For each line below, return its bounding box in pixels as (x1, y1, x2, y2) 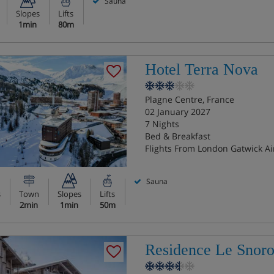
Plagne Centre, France (144, 94, 234, 105)
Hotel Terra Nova (144, 61, 258, 78)
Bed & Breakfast (144, 130, 210, 142)
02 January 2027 (144, 106, 210, 117)
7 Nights (144, 118, 179, 130)
